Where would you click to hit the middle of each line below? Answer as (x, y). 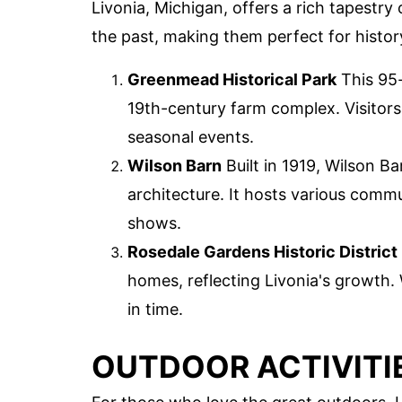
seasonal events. (191, 136)
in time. (155, 309)
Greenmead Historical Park (232, 79)
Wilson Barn (175, 165)
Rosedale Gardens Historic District (262, 251)
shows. (154, 223)
